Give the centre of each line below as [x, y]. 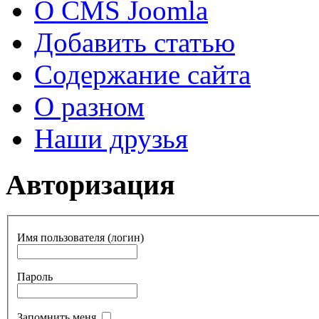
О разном [89, 107]
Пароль [35, 277]
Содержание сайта [142, 75]
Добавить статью [135, 43]
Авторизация [90, 184]
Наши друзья [111, 139]
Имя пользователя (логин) [80, 238]
